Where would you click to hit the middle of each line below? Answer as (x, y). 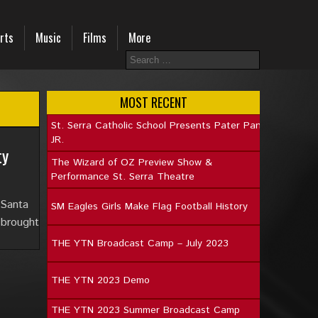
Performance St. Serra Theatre (123, 177)
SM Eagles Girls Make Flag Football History (149, 207)
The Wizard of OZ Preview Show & (132, 163)
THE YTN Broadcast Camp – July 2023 (140, 243)
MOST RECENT (153, 102)
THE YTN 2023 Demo (100, 280)
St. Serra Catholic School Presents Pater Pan (156, 126)
